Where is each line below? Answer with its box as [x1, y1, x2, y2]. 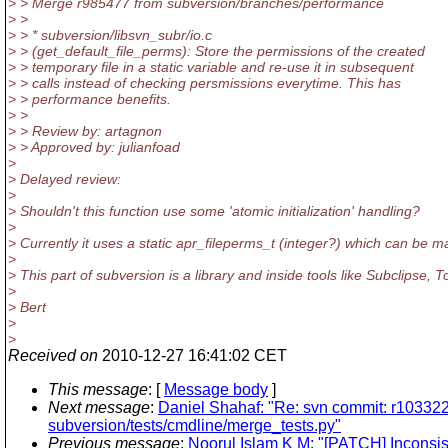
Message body [164, 381, 268, 398]
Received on [8, 347, 98, 364]
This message [48, 381, 148, 398]
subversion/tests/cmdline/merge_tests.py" [48, 417, 341, 434]
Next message [48, 399, 150, 416]
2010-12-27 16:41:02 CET [98, 347, 287, 364]
